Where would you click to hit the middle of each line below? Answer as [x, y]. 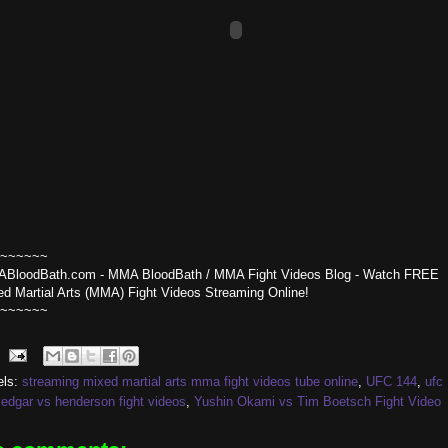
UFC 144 [391, 381]
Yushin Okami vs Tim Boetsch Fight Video [317, 401]
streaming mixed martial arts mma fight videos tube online [190, 381]
